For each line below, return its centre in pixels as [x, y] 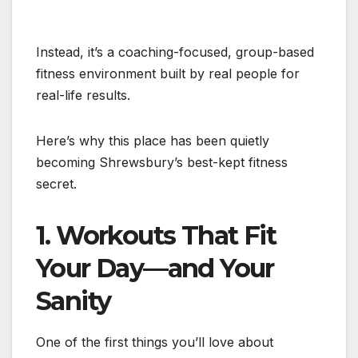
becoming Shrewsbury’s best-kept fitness [162, 162]
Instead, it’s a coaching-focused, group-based [175, 52]
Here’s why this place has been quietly [153, 140]
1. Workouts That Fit [156, 235]
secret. [56, 183]
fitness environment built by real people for [168, 73]
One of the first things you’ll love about [155, 342]
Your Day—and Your [155, 268]
